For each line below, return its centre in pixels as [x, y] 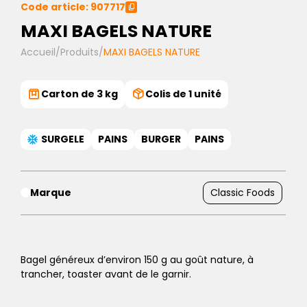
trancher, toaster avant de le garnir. [106, 274]
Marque [51, 192]
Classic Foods [243, 192]
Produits [79, 52]
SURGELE [63, 139]
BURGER [161, 139]
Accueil [38, 52]
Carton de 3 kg [79, 94]
